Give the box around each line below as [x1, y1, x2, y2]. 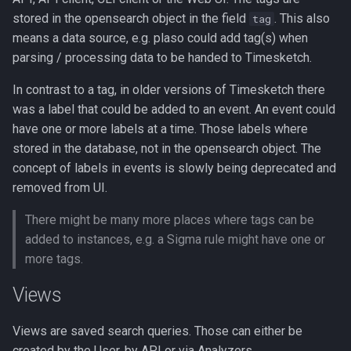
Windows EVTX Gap [31, 4, 139, 19]
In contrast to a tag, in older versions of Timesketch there [13, 82, 325, 97]
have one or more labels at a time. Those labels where [13, 121, 308, 136]
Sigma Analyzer [31, 100, 117, 114]
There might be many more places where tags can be [25, 212, 314, 227]
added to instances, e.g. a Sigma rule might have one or [25, 232, 325, 247]
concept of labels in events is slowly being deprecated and [13, 161, 336, 175]
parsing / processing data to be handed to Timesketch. [13, 50, 312, 65]
